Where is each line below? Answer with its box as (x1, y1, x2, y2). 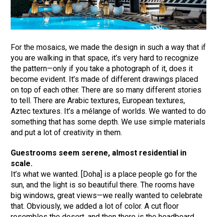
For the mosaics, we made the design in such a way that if (11, 42, 206, 52)
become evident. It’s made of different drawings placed (11, 74, 199, 84)
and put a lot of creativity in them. (11, 127, 123, 137)
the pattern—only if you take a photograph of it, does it (11, 63, 193, 73)
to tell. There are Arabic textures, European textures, (11, 95, 186, 105)
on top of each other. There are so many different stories (11, 85, 202, 94)
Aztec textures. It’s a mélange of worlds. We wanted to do (11, 106, 206, 116)
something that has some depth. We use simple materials (11, 117, 206, 126)
